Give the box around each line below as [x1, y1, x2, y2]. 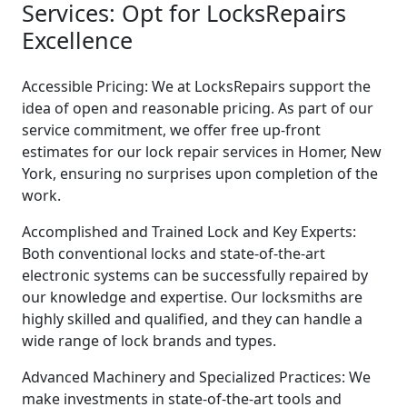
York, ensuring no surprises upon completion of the [22, 163, 378, 184]
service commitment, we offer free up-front [22, 119, 321, 140]
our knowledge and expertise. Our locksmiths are [22, 286, 362, 307]
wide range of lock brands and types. [22, 330, 276, 351]
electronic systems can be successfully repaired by [22, 264, 368, 285]
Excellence [22, 24, 133, 55]
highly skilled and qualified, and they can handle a [22, 308, 362, 329]
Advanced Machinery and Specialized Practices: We [22, 366, 371, 387]
